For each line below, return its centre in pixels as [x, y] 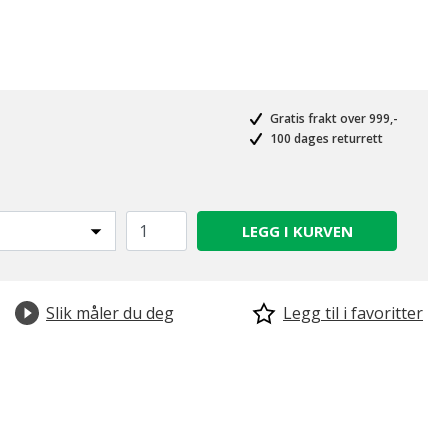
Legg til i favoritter [353, 313]
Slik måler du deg [110, 313]
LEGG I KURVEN [297, 231]
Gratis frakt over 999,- [332, 118]
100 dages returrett [325, 138]
